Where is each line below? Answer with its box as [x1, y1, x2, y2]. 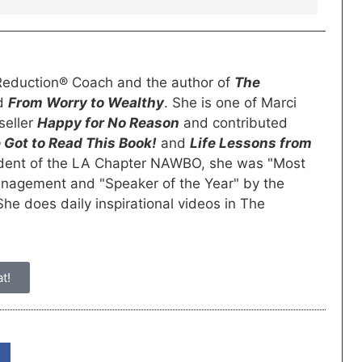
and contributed [179, 115, 288, 132]
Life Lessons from [190, 135, 312, 152]
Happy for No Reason [37, 115, 179, 132]
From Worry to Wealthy [8, 95, 164, 112]
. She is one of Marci [164, 95, 297, 112]
